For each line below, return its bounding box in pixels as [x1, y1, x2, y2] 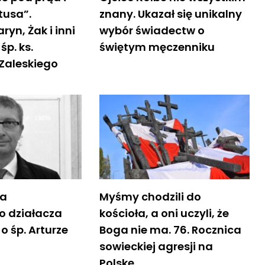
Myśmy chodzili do [99, 189, 201, 204]
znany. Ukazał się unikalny [99, 6, 242, 21]
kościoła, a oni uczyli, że [99, 205, 229, 221]
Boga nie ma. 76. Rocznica [99, 222, 241, 237]
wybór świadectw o [99, 22, 205, 38]
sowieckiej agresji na [99, 238, 213, 254]
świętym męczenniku [99, 39, 215, 54]
